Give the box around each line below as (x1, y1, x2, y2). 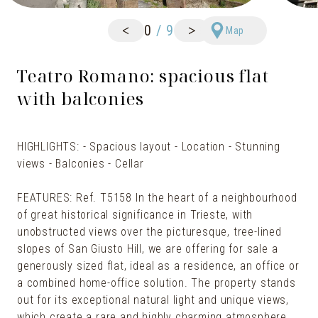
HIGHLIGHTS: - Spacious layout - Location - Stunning (17, 139, 280, 153)
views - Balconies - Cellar (17, 156, 144, 170)
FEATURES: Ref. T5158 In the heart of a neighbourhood (17, 190, 297, 204)
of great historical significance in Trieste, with (17, 207, 253, 221)
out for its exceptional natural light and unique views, (17, 292, 289, 307)
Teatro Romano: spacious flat (17, 63, 269, 87)
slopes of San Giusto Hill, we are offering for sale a (17, 241, 278, 256)
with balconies (17, 86, 145, 110)
